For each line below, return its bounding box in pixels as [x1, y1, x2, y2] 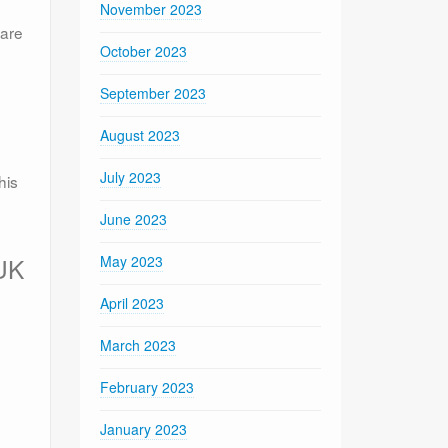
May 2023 [100, 250, 164, 271]
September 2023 [100, 82, 207, 103]
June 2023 [100, 208, 168, 229]
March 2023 [100, 334, 177, 355]
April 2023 [100, 292, 165, 313]
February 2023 [100, 376, 195, 397]
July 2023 [100, 166, 162, 187]
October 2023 [100, 40, 188, 61]
